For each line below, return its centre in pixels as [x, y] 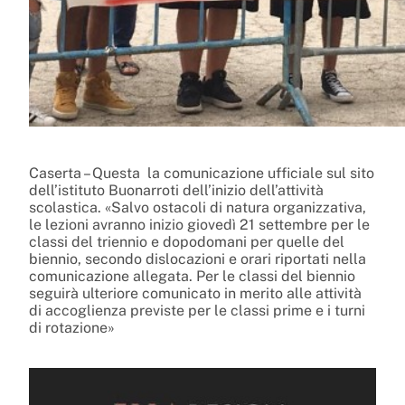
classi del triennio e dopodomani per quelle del [187, 242]
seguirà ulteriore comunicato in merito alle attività [195, 294]
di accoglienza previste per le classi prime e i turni [197, 311]
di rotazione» [72, 328]
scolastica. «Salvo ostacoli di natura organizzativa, [198, 208]
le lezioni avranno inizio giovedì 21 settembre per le [199, 225]
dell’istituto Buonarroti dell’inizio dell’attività [176, 191]
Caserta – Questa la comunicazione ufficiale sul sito [202, 174]
